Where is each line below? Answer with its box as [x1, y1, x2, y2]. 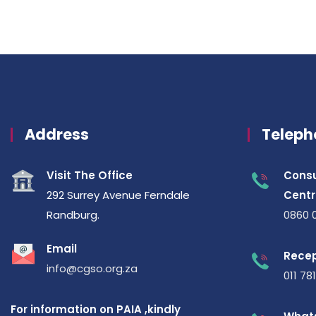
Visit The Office [47, 168, 133, 183]
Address [25, 124, 89, 145]
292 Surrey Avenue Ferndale [47, 188, 190, 203]
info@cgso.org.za [47, 261, 138, 276]
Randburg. [47, 207, 99, 223]
